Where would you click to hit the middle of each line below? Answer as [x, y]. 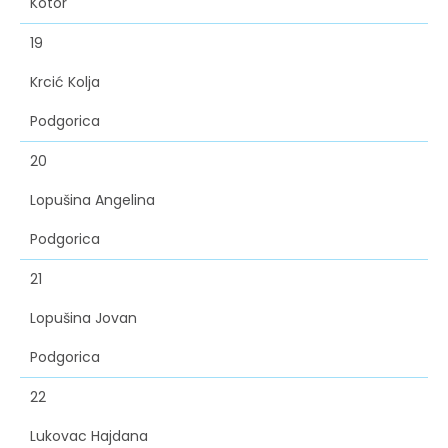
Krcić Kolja [65, 82]
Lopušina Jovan [83, 318]
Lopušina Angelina [92, 200]
